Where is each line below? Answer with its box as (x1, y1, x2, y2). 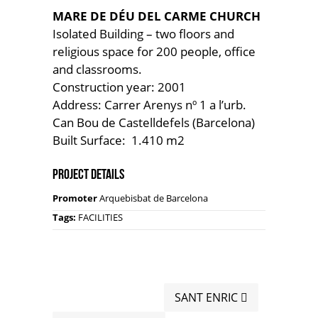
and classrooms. (53, 61, 142, 77)
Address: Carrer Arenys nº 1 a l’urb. (53, 97, 246, 113)
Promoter (53, 192, 97, 204)
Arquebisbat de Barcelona (97, 192, 208, 204)
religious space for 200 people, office (53, 43, 256, 60)
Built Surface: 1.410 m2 (53, 132, 185, 148)
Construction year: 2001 (53, 79, 186, 95)
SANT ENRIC (175, 290, 241, 305)
